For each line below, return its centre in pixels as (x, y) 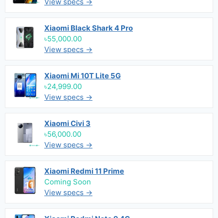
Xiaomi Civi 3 (67, 123)
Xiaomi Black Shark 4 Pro (89, 28)
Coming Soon (68, 182)
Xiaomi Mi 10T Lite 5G (82, 76)
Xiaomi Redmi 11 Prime (84, 171)
